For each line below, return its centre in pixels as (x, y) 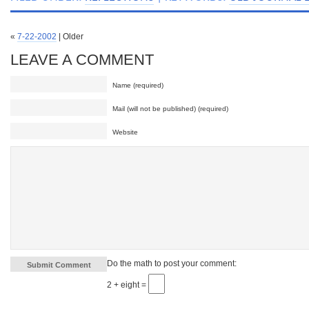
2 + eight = (128, 285)
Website (125, 132)
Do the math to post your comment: (172, 263)
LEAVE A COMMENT (82, 60)
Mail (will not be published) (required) (170, 109)
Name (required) (138, 85)
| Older (70, 37)
